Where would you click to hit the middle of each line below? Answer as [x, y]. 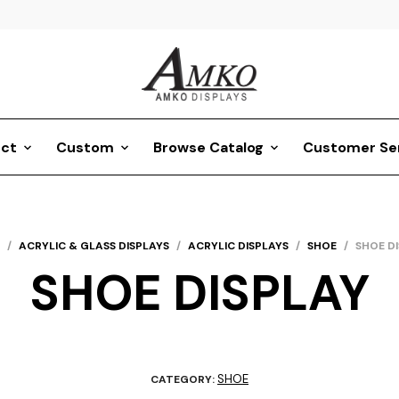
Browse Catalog [208, 148]
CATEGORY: [184, 379]
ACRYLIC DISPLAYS [238, 246]
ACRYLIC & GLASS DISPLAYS [94, 246]
